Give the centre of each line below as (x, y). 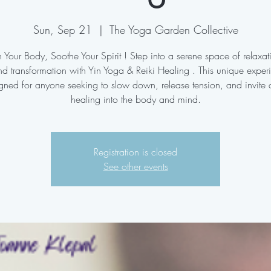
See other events (135, 166)
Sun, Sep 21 (62, 30)
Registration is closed (135, 152)
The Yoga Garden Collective (174, 30)
